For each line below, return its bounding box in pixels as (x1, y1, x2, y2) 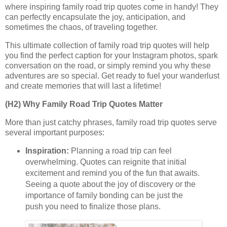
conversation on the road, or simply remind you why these (5, 61, 211, 70)
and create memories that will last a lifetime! (5, 81, 161, 90)
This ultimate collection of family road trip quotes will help (5, 41, 209, 50)
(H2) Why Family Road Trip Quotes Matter (5, 99, 163, 108)
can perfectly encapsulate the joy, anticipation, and (5, 13, 185, 22)
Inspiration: (25, 146, 69, 156)
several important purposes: (5, 128, 104, 137)
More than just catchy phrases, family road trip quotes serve (5, 118, 217, 127)
